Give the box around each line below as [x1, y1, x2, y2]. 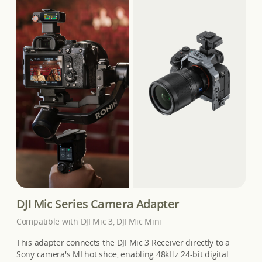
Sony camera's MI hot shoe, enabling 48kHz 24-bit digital [16, 249, 229, 260]
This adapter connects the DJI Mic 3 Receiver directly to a [16, 237, 230, 249]
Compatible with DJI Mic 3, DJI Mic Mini [16, 216, 162, 227]
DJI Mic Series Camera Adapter [16, 196, 180, 212]
